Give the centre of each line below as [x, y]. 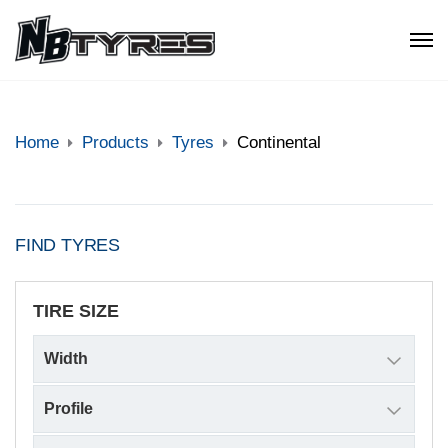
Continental [279, 142]
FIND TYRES [67, 245]
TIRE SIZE [76, 311]
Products [115, 142]
